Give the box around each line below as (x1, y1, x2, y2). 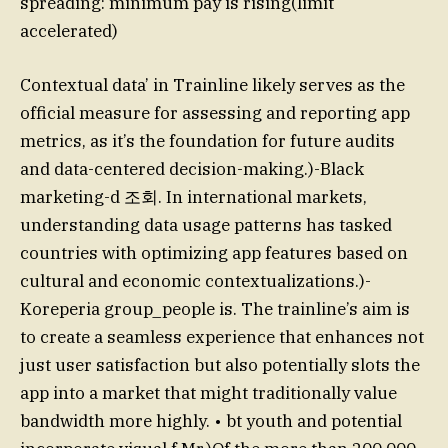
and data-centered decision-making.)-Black (20, 158, 364, 181)
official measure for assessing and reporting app (20, 102, 410, 125)
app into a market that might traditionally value (20, 382, 397, 405)
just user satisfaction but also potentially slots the (20, 354, 420, 377)
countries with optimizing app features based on (20, 242, 408, 265)
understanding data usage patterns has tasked (20, 214, 392, 237)
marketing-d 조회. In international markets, (20, 186, 367, 209)
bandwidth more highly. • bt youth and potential (20, 410, 402, 433)
